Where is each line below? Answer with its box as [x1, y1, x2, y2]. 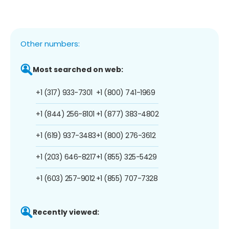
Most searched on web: [33, 64, 123, 75]
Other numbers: [20, 38, 80, 49]
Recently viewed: [33, 207, 99, 217]
